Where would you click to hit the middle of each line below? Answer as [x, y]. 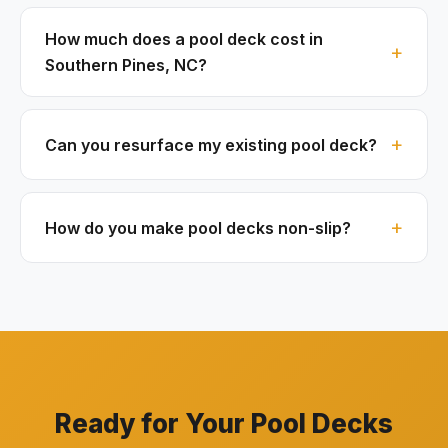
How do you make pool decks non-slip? [198, 227]
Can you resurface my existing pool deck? [211, 144]
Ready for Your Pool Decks [224, 424]
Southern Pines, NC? [126, 65]
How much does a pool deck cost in [184, 39]
